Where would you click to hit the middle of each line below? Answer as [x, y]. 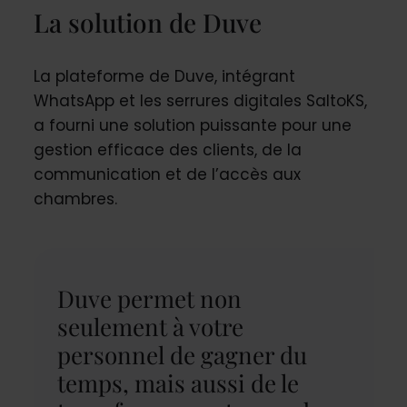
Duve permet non [149, 298]
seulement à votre [150, 326]
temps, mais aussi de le [178, 382]
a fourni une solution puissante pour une [192, 125]
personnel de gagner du [182, 354]
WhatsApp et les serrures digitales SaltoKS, [200, 100]
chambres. [75, 199]
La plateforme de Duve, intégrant [164, 76]
